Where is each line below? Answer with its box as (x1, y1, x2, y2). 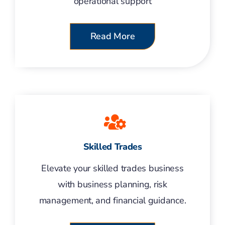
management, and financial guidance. (39, 194, 186, 206)
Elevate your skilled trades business (41, 162, 184, 174)
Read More (90, 30, 135, 42)
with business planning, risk (58, 178, 167, 190)
